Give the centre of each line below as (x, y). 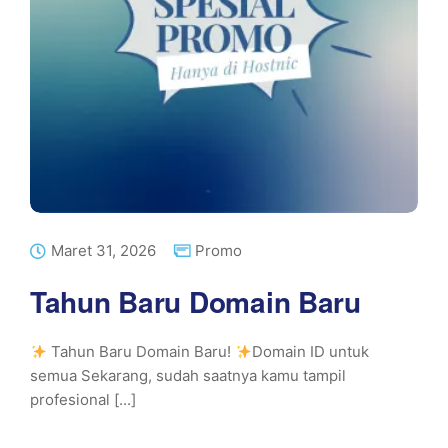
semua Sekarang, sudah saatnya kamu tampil (188, 375)
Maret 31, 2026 (103, 250)
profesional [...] (83, 399)
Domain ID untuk (311, 351)
